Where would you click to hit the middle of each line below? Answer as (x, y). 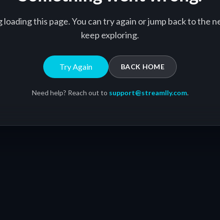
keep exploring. (110, 35)
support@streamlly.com (148, 93)
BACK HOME (143, 67)
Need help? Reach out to (69, 93)
